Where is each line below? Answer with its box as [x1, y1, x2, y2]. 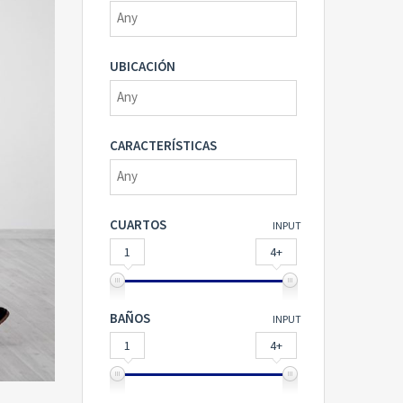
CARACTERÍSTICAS [110, 136, 217, 154]
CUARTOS [110, 215, 166, 233]
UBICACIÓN [110, 57, 175, 75]
